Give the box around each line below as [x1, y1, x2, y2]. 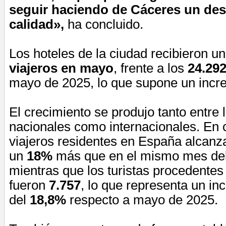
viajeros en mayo [9, 61, 114, 75]
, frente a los [114, 61, 188, 75]
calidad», [9, 17, 64, 31]
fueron [9, 178, 49, 192]
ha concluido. [64, 17, 143, 31]
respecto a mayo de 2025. [66, 192, 218, 207]
